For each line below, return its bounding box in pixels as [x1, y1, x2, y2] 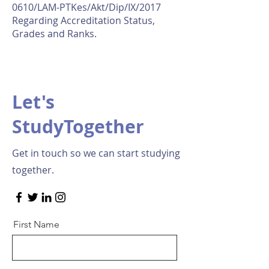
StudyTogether [12, 114, 144, 139]
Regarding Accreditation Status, [12, 14, 155, 27]
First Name [13, 219, 59, 230]
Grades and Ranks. [12, 27, 97, 40]
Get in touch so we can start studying [12, 147, 180, 160]
